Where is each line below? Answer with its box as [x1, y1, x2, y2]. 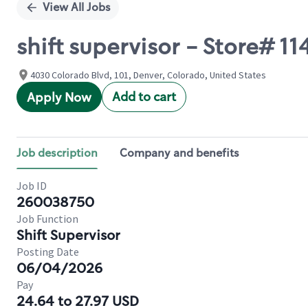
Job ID [16, 179, 47, 192]
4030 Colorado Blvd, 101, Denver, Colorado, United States [30, 69, 266, 81]
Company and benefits [120, 146, 239, 160]
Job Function [16, 212, 78, 225]
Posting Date [16, 245, 79, 258]
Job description [16, 146, 98, 160]
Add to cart [112, 89, 176, 105]
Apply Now [27, 89, 91, 106]
